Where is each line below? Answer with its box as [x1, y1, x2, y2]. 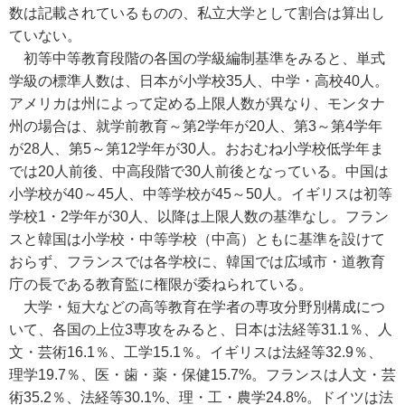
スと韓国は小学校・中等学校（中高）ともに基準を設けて [9, 231, 385, 247]
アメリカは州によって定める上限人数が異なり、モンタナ [9, 96, 385, 111]
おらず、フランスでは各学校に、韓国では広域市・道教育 [9, 254, 385, 269]
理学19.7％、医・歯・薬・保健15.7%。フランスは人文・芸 [9, 367, 396, 382]
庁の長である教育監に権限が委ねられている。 [9, 277, 313, 292]
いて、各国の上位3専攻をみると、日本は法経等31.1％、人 [9, 322, 392, 337]
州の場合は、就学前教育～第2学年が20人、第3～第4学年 [9, 118, 382, 134]
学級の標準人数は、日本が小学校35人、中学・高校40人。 [9, 73, 389, 89]
